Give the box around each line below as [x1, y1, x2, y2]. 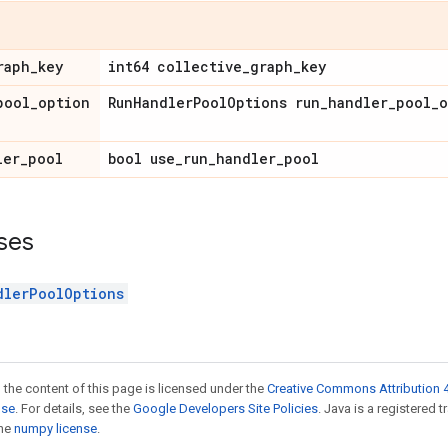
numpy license [14, 421, 97, 436]
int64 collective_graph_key [108, 57, 326, 76]
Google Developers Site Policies [133, 401, 318, 416]
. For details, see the [15, 401, 133, 416]
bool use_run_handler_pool [108, 149, 319, 168]
